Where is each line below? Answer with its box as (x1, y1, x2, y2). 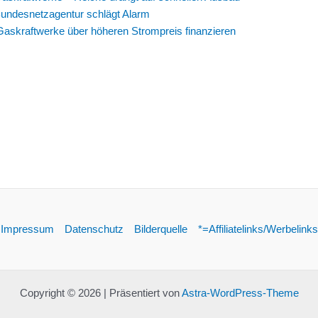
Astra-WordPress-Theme (181, 287, 299, 300)
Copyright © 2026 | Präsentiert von (19, 287, 182, 300)
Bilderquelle (133, 223, 187, 236)
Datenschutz (64, 223, 124, 236)
